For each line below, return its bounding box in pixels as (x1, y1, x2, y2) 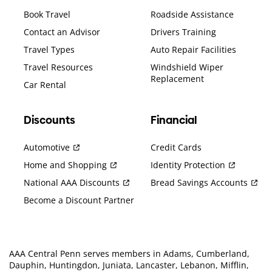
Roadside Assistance (151, 8, 234, 21)
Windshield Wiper (151, 61, 223, 73)
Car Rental (24, 79, 66, 91)
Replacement (151, 73, 204, 85)
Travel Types (24, 44, 75, 56)
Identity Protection (151, 158, 225, 171)
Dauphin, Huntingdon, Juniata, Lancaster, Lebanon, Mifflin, (9, 259, 249, 271)
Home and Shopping (24, 158, 107, 171)
